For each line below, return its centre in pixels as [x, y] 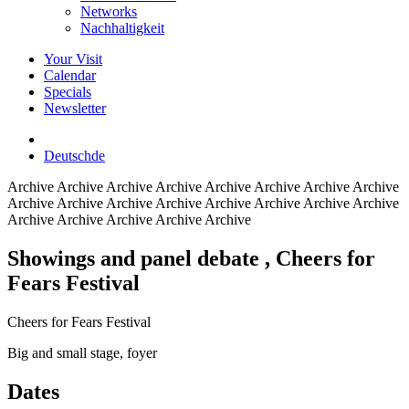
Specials [68, 92]
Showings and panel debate [136, 258]
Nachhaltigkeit [122, 28]
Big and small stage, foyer [82, 352]
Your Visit [73, 59]
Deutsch [68, 156]
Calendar [70, 75]
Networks [109, 11]
